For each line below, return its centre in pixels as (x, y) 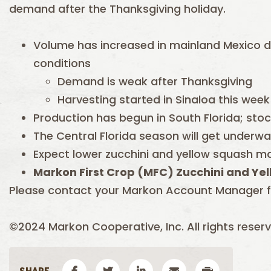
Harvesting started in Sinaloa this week (164, 100)
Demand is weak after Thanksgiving (155, 81)
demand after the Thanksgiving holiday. (117, 9)
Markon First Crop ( (88, 172)
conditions (62, 63)
